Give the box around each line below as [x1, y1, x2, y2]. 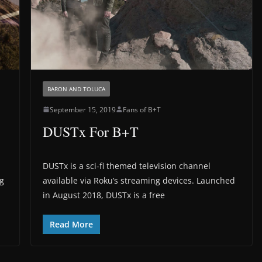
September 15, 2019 [49, 104, 116, 115]
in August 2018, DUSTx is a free [42, 189, 165, 201]
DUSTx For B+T [42, 122, 139, 141]
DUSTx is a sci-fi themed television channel [42, 160, 211, 171]
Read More [49, 218, 93, 230]
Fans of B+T [122, 104, 161, 115]
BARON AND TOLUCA [47, 84, 105, 93]
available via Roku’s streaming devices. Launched [42, 174, 235, 186]
